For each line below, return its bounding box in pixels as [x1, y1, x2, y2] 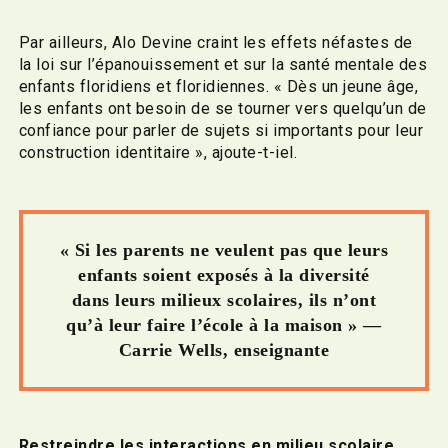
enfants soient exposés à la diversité [78, 264, 370, 285]
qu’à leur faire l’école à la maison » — [66, 314, 382, 335]
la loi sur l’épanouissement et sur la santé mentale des [18, 54, 428, 74]
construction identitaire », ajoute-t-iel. [18, 142, 302, 162]
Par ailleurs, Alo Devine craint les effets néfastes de [18, 32, 413, 52]
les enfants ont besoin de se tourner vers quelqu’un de [18, 98, 427, 118]
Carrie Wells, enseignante [118, 339, 330, 360]
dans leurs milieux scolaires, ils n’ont [71, 289, 377, 310]
